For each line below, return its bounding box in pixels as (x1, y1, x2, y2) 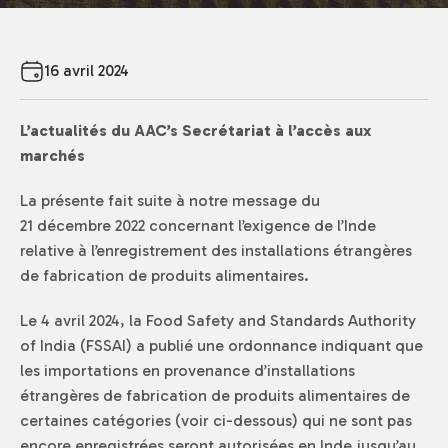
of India (20, 336, 80, 355)
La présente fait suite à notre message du (20, 191, 320, 210)
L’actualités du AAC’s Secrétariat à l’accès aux (20, 121, 371, 140)
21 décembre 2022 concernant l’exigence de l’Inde (20, 216, 376, 235)
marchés (20, 146, 85, 165)
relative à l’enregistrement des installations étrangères (20, 241, 412, 260)
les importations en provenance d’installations (20, 361, 355, 380)
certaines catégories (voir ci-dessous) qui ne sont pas (20, 411, 412, 430)
